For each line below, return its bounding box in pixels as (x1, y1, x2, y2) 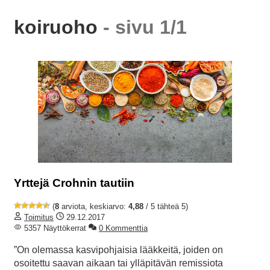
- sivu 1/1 (103, 16, 187, 38)
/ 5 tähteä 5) (143, 201, 188, 211)
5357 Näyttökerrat (22, 223, 86, 233)
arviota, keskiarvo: (59, 201, 128, 211)
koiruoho (14, 16, 103, 38)
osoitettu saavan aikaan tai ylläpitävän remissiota (14, 257, 223, 268)
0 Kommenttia (99, 223, 148, 233)
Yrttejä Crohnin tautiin (14, 177, 134, 190)
